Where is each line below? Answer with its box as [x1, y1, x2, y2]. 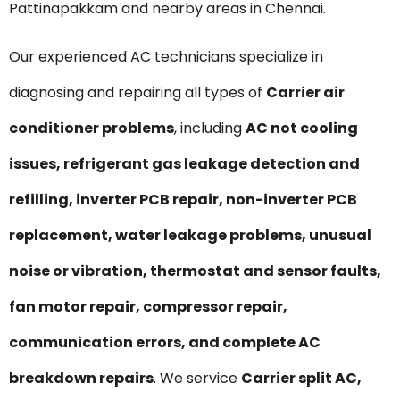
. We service [154, 367, 241, 388]
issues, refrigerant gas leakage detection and [9, 153, 360, 174]
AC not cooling [246, 117, 358, 138]
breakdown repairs [9, 367, 154, 388]
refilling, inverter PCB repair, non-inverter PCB [9, 188, 357, 210]
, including [174, 117, 246, 138]
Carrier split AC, [241, 367, 362, 388]
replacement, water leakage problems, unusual [9, 224, 371, 246]
